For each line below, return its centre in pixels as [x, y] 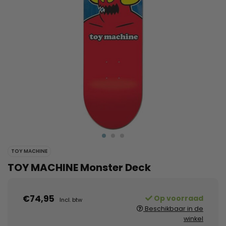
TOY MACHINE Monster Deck [79, 168]
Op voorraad [178, 199]
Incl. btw [71, 200]
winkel [193, 219]
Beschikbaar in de [173, 209]
